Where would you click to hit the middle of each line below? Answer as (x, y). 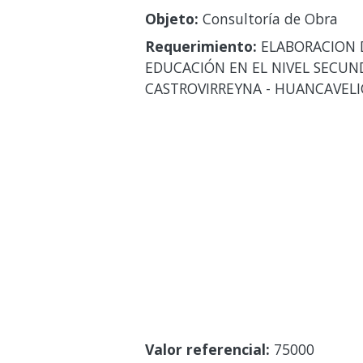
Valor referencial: (207, 349)
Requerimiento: (201, 46)
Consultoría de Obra (268, 18)
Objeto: (171, 18)
